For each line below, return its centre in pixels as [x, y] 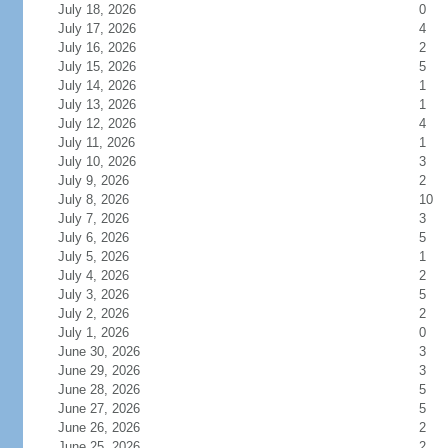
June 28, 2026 [98, 389]
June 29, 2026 [98, 370]
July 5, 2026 [93, 256]
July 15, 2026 [96, 66]
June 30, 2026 [98, 351]
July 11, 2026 [96, 142]
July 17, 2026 [96, 28]
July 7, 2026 [93, 218]
